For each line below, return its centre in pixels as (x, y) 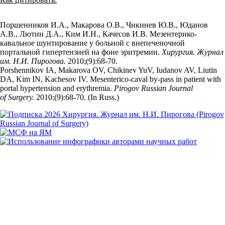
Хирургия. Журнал (193, 52)
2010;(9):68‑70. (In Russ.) (78, 97)
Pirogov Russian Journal (153, 88)
